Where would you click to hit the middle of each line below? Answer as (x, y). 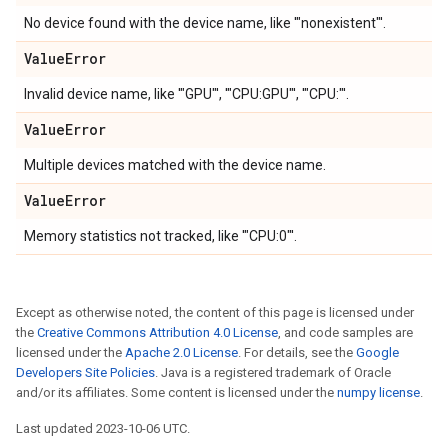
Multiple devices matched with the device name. (175, 165)
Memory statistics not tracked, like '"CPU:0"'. (160, 236)
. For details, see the (297, 352)
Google (377, 352)
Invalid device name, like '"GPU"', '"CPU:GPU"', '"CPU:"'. (186, 94)
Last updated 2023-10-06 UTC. (103, 428)
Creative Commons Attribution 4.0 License (157, 332)
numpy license (378, 392)
